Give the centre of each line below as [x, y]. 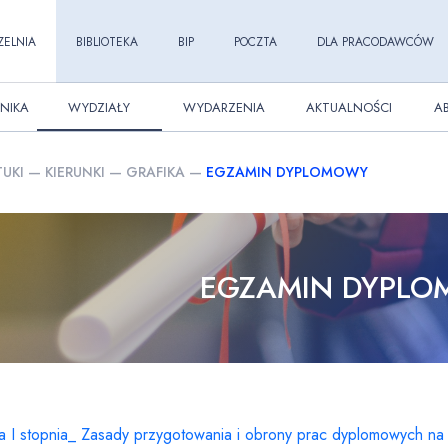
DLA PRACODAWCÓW [375, 41]
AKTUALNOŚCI [349, 107]
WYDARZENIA [224, 107]
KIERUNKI [75, 172]
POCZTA [255, 41]
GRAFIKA [155, 172]
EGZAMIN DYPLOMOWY [287, 172]
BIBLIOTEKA [106, 41]
